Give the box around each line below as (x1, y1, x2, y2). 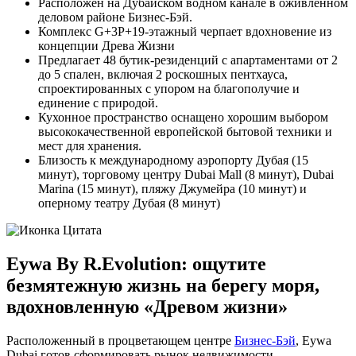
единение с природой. (38, 96, 158, 110)
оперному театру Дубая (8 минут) (38, 196, 220, 211)
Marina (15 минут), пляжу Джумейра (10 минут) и (38, 182, 307, 196)
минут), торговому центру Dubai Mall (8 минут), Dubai (38, 168, 334, 182)
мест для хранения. (38, 139, 141, 153)
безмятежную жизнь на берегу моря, (6, 274, 319, 296)
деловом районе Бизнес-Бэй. (38, 10, 192, 25)
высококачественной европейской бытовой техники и (38, 125, 332, 139)
